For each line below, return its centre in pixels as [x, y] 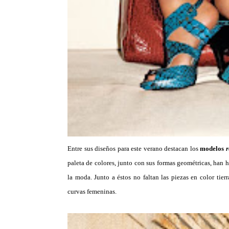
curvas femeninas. [92, 191]
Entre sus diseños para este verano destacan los [134, 148]
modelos [213, 148]
